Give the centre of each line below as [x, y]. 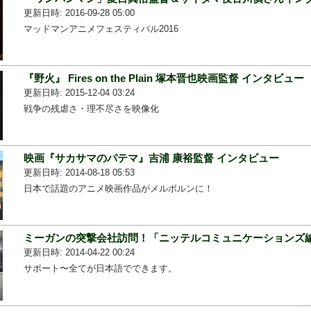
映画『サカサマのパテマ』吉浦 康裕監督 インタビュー [151, 158]
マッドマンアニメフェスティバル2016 [101, 28]
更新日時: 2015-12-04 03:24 [79, 92]
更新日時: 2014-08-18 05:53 [79, 173]
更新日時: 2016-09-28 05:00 [79, 12]
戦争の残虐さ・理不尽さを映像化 [91, 108]
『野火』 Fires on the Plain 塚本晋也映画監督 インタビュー [163, 78]
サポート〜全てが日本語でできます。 [100, 269]
